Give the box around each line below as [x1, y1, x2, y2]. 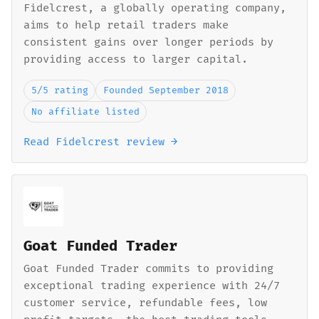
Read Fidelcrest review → [23, 135, 177, 149]
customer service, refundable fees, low [23, 296, 267, 310]
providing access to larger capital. [23, 53, 248, 66]
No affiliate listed [31, 106, 140, 117]
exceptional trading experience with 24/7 [23, 279, 280, 293]
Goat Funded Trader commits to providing [23, 262, 273, 276]
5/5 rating [31, 85, 88, 96]
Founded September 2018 [103, 85, 229, 96]
